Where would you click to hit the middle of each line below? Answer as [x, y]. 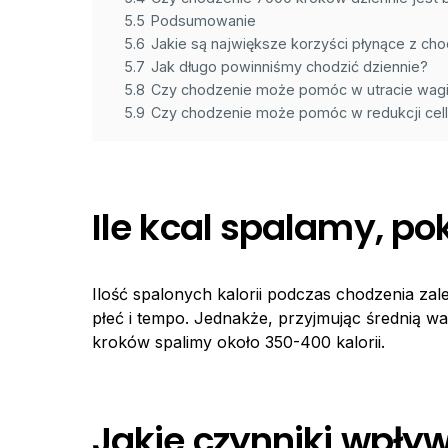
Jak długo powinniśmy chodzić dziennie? [289, 67]
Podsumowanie [203, 21]
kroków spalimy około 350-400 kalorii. [238, 342]
